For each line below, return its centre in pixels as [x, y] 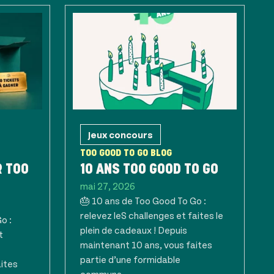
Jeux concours [120, 134]
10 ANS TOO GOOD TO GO [149, 169]
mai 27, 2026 [108, 186]
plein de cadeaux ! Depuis [134, 230]
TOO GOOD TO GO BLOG [126, 153]
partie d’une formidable [130, 259]
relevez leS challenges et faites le [152, 215]
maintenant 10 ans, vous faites [146, 244]
